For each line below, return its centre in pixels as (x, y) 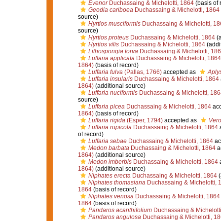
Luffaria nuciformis (113, 93)
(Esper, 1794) (144, 120)
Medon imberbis (110, 162)
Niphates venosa (111, 196)
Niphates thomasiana (117, 183)
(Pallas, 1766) (142, 72)
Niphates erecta (109, 176)
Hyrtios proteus (108, 37)
